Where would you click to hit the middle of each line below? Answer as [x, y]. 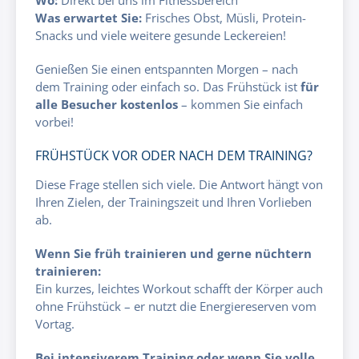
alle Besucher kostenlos [107, 104]
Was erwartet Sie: [89, 17]
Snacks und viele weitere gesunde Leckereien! [161, 35]
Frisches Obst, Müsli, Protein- [224, 17]
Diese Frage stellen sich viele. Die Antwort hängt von [179, 184]
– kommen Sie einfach [240, 104]
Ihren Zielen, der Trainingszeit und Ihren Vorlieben [173, 202]
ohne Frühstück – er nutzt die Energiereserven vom [176, 306]
